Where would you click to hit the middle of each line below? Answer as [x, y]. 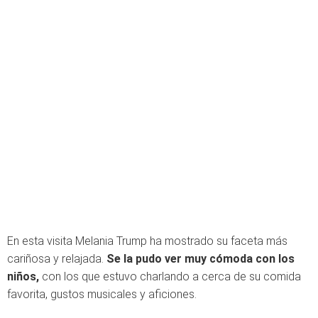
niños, [24, 276]
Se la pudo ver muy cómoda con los [201, 259]
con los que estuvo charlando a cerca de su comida [171, 276]
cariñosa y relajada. [57, 259]
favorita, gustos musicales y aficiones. [102, 294]
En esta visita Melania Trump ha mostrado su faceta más [147, 241]
